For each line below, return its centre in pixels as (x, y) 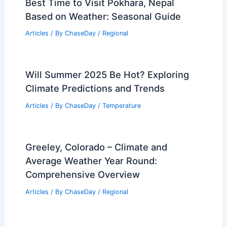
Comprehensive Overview (82, 174)
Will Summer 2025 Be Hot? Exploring (107, 75)
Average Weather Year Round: (91, 161)
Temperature (121, 106)
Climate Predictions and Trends (95, 88)
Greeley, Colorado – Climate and (96, 147)
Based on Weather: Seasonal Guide (103, 16)
